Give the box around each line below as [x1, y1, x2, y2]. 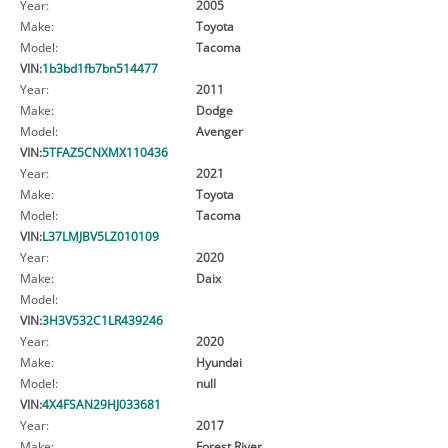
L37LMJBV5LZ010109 [42, 227, 159, 244]
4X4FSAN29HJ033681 [42, 395, 161, 412]
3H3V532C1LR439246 [42, 311, 163, 328]
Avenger [195, 122, 243, 139]
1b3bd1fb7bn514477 [42, 59, 158, 76]
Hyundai [195, 353, 242, 370]
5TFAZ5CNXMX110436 [42, 143, 168, 160]
